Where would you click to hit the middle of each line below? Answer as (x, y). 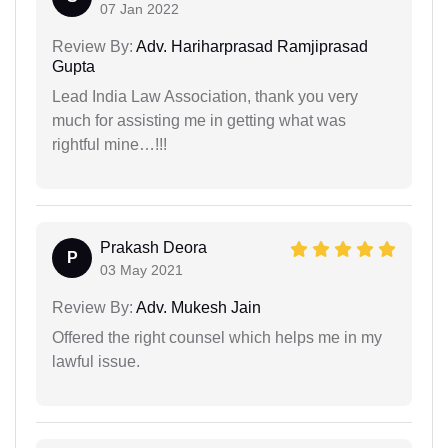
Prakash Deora (153, 248)
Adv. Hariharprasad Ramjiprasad (250, 47)
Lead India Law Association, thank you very (205, 97)
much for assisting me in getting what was (199, 121)
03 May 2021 (141, 270)
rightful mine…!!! (109, 145)
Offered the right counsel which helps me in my (217, 338)
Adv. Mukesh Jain (197, 308)
